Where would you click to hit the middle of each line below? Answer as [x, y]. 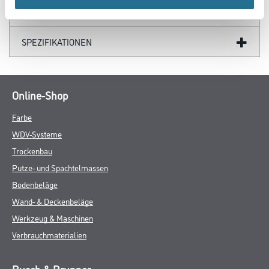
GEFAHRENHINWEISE [64, 12]
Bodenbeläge [35, 184]
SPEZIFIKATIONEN [57, 42]
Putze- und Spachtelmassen [60, 168]
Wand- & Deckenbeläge [53, 201]
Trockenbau [32, 151]
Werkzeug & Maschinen [53, 218]
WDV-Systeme [37, 134]
